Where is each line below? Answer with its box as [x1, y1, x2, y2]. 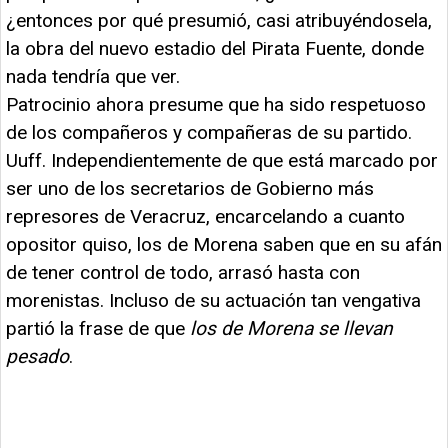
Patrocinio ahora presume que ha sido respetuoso [6, 92, 426, 116]
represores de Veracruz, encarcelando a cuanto [6, 204, 405, 228]
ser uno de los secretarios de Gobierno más [6, 176, 374, 200]
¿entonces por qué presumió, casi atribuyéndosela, [6, 8, 432, 32]
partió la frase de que [6, 316, 190, 340]
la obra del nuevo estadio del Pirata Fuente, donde [6, 36, 424, 60]
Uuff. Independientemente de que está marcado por [6, 148, 438, 172]
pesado [6, 344, 69, 368]
